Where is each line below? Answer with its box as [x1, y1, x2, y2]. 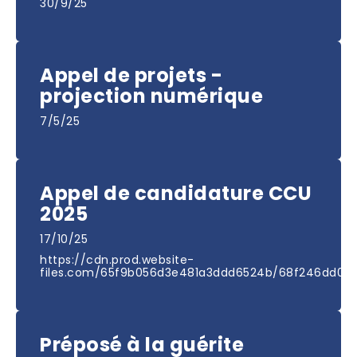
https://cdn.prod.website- [40, 252, 194, 269]
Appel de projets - [40, 62, 222, 89]
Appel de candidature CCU [40, 180, 312, 207]
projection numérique [40, 83, 263, 110]
